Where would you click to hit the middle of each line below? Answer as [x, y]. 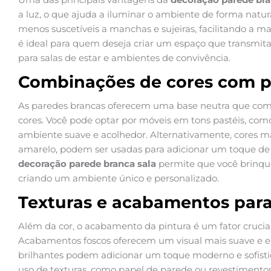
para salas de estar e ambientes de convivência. [124, 58]
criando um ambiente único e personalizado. [119, 178]
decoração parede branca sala [87, 164]
